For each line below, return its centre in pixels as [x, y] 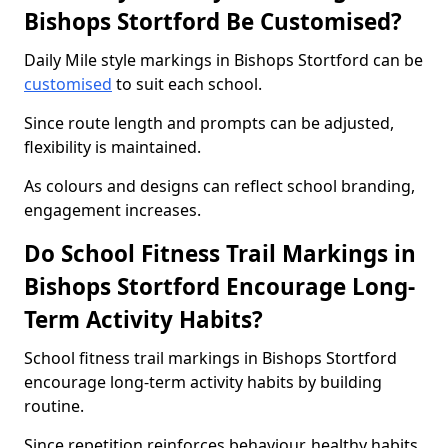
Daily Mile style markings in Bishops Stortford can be [223, 60]
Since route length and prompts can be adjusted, [209, 123]
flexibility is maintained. [112, 147]
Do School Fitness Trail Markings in [220, 253]
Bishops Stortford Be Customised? [213, 21]
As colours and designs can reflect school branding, [219, 186]
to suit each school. [187, 84]
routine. [54, 406]
